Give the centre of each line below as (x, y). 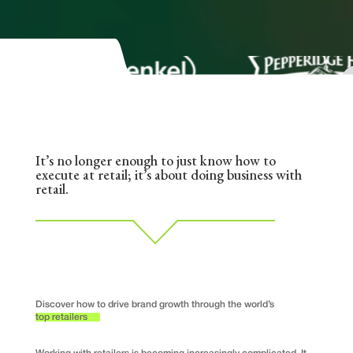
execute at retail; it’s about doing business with (168, 175)
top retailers (61, 318)
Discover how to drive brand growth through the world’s (154, 305)
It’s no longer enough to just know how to (155, 161)
